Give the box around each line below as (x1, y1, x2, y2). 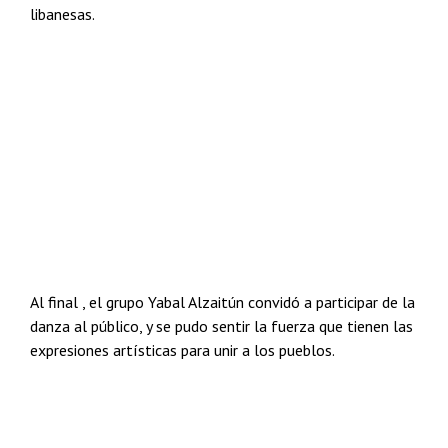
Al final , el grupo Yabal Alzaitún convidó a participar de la (30, 292, 415, 312)
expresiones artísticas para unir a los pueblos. (30, 340, 335, 360)
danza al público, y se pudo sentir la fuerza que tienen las (30, 316, 413, 336)
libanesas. (30, 4, 95, 24)
